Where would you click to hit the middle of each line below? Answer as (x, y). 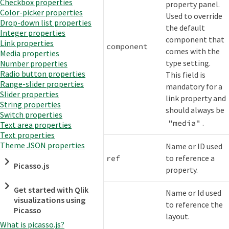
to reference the (194, 205)
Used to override (194, 16)
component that (195, 40)
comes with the (193, 51)
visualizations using (50, 200)
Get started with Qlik (51, 190)
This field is (186, 75)
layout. (178, 216)
